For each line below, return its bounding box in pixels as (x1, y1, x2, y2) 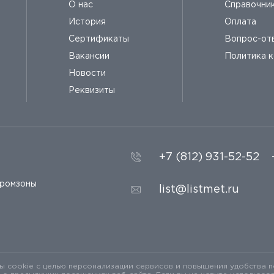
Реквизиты (68, 87, 115, 95)
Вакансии (68, 53, 109, 61)
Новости (68, 70, 106, 78)
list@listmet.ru (159, 185, 240, 195)
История (68, 18, 106, 26)
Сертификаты (68, 35, 129, 43)
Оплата (224, 18, 256, 26)
